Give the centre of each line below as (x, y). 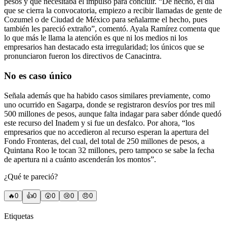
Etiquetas (19, 216)
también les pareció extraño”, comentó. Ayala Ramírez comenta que (112, 29)
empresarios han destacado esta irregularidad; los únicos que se (104, 47)
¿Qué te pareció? (31, 176)
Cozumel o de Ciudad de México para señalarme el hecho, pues (106, 20)
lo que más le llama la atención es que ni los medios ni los (96, 38)
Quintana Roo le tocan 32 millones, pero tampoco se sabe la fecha (109, 150)
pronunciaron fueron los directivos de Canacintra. (83, 56)
